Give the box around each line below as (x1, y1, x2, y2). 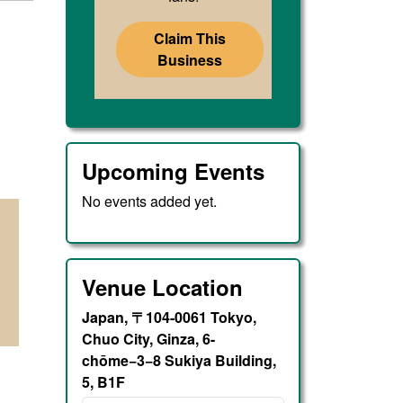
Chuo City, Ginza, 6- (82, 328, 216, 350)
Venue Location (82, 272, 244, 303)
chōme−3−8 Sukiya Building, (82, 350, 277, 372)
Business (157, 49, 223, 70)
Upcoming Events (82, 156, 265, 187)
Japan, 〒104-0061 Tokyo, (82, 307, 257, 328)
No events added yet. (82, 191, 218, 212)
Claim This (154, 28, 227, 49)
